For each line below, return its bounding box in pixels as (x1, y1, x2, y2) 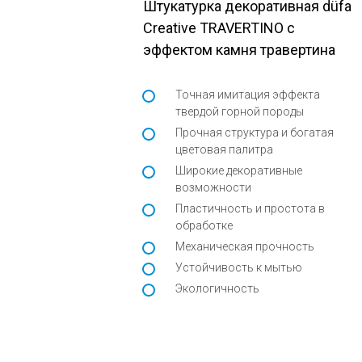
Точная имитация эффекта (175, 88, 320, 102)
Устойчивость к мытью (175, 261, 302, 275)
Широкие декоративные (175, 164, 302, 178)
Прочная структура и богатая (175, 126, 334, 140)
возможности (175, 181, 251, 195)
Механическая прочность (175, 240, 314, 254)
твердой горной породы (175, 105, 304, 119)
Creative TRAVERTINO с (143, 19, 295, 37)
